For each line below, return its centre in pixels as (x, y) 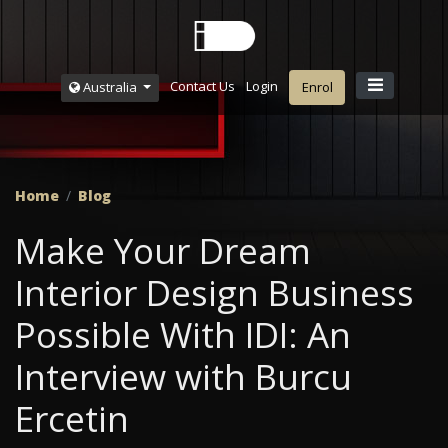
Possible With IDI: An (183, 335)
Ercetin (72, 419)
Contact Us (202, 86)
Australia (109, 87)
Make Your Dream (163, 251)
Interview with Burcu (183, 377)
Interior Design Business (214, 293)
